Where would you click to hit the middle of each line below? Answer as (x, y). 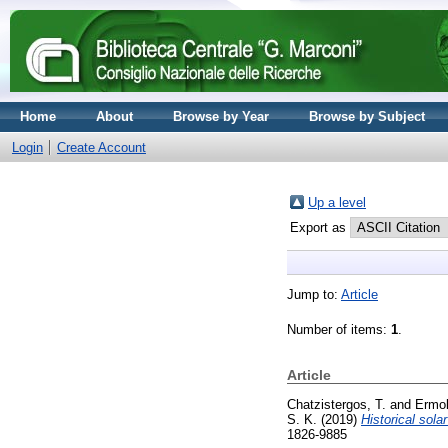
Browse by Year (221, 116)
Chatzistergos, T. (336, 404)
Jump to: (314, 294)
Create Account (101, 147)
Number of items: (339, 329)
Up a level (337, 202)
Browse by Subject (367, 116)
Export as (320, 227)
